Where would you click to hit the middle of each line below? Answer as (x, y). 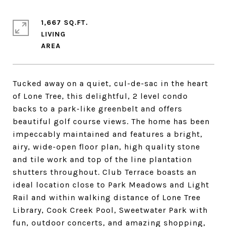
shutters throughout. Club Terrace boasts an (105, 172)
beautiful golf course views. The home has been (111, 121)
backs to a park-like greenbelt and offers (98, 109)
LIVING (53, 34)
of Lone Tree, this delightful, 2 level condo (100, 96)
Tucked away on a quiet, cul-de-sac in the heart (110, 83)
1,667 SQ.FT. (65, 23)
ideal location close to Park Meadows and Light (111, 185)
